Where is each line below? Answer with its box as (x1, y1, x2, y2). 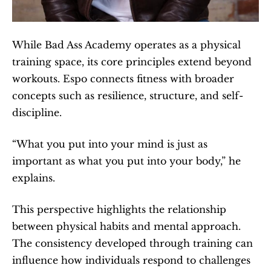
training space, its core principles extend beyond (12, 55, 252, 68)
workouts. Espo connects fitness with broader (12, 72, 234, 85)
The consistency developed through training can (12, 237, 253, 249)
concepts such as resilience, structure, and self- (12, 89, 243, 102)
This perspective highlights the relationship (12, 203, 226, 215)
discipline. (12, 106, 62, 119)
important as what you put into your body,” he (12, 154, 241, 167)
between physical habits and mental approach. (12, 220, 241, 232)
